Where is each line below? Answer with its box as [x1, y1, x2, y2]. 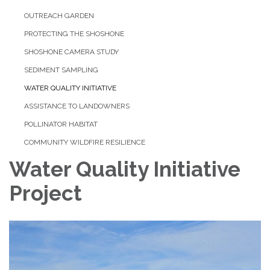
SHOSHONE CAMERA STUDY [24, 48, 119, 57]
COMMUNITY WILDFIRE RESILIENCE [24, 138, 145, 147]
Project [9, 181, 82, 206]
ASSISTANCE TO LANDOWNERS [24, 102, 130, 111]
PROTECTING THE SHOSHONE [24, 30, 124, 39]
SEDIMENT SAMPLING [24, 66, 98, 75]
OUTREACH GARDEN [24, 11, 94, 20]
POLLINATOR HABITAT [24, 120, 98, 129]
